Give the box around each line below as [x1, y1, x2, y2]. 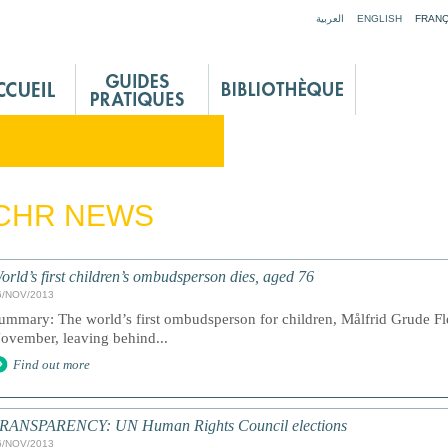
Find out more [13, 357, 90, 372]
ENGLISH [357, 13, 402, 24]
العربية [316, 13, 344, 24]
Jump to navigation [164, 2, 284, 18]
